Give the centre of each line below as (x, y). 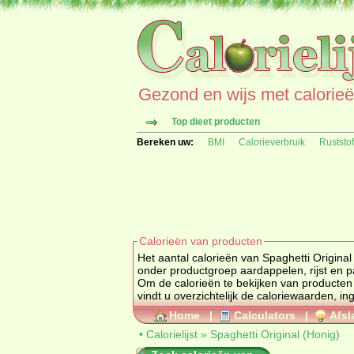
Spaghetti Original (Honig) (275, 334)
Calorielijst (172, 334)
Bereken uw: (165, 142)
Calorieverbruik (272, 142)
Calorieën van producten (201, 241)
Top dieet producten (216, 122)
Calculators (265, 315)
